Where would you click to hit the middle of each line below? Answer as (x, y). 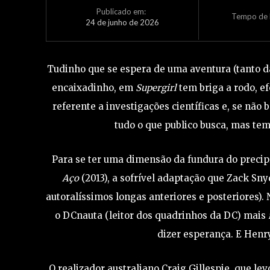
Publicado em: (121, 12)
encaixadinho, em (94, 88)
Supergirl (156, 88)
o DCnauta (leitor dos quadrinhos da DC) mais (162, 216)
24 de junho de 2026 (122, 22)
